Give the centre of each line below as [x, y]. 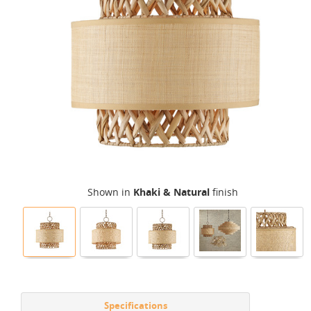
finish [224, 192]
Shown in [110, 192]
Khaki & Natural [171, 192]
